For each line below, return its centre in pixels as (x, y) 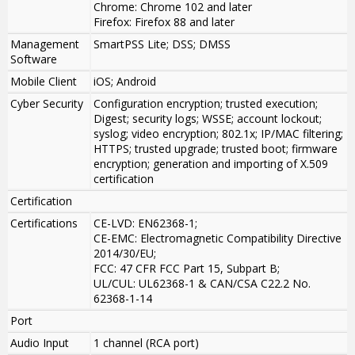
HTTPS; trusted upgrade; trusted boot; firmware (216, 149)
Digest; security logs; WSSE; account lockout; (208, 119)
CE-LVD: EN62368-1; (145, 223)
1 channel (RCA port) (146, 343)
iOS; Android (125, 82)
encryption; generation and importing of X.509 (211, 164)
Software (34, 59)
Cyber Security (47, 104)
